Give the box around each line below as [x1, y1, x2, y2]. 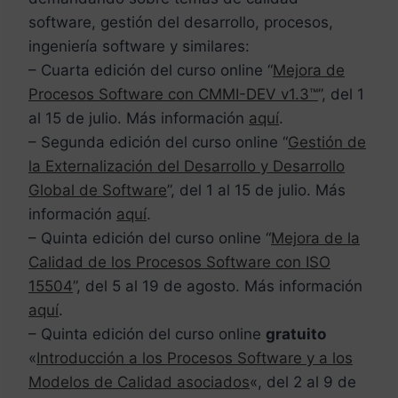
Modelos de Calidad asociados [28, 373, 250, 392]
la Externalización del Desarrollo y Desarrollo [28, 157, 345, 176]
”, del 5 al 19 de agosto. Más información [73, 277, 362, 296]
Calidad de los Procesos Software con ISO [28, 253, 330, 272]
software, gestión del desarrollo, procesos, [28, 13, 333, 32]
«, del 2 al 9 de [250, 373, 356, 392]
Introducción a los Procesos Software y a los [36, 349, 353, 368]
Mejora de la [271, 229, 360, 248]
